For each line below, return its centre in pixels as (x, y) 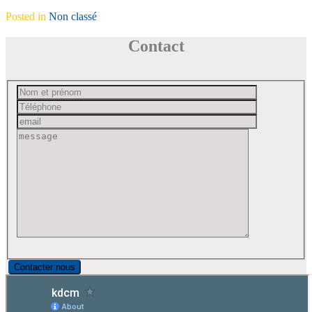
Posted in (27, 16)
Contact (156, 46)
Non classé (73, 16)
